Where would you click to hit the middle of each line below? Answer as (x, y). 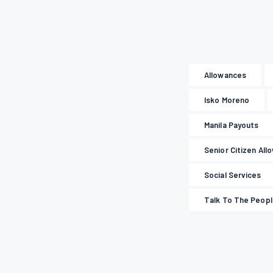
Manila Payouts (232, 125)
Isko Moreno (227, 100)
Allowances (225, 75)
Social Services (233, 175)
